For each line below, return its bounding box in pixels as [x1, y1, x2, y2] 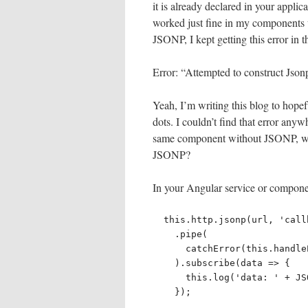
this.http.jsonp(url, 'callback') [153, 214, 164, 225]
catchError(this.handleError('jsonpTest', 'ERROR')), [153, 243, 186, 254]
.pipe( [153, 229, 175, 239]
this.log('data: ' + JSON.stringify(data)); [153, 272, 186, 283]
